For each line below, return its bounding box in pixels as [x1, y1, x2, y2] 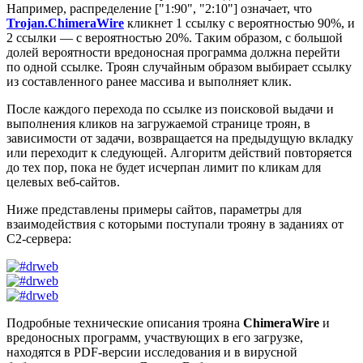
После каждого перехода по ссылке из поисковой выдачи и [6, 102, 334, 117]
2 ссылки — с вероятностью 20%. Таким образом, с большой [6, 31, 343, 45]
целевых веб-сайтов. [6, 175, 120, 190]
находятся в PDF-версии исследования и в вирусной [6, 345, 297, 360]
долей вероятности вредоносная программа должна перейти [6, 45, 340, 60]
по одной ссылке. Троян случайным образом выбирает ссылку [6, 60, 352, 75]
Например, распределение [6, 2, 155, 16]
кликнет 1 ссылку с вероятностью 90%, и [124, 16, 355, 31]
